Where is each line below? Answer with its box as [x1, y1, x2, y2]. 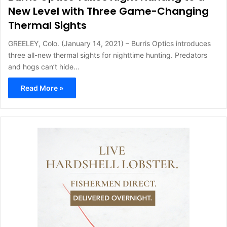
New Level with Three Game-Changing [8, 4, 209, 18]
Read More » [21, 84, 63, 92]
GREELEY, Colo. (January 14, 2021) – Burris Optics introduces [8, 39, 211, 48]
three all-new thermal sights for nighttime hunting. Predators [8, 51, 207, 59]
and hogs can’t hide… [8, 62, 80, 71]
